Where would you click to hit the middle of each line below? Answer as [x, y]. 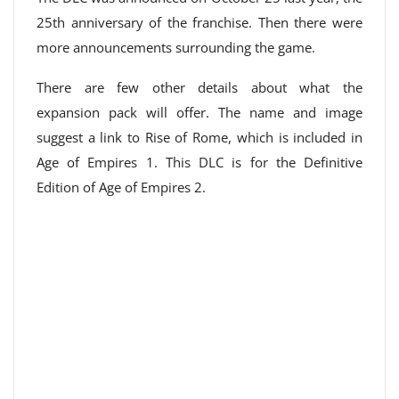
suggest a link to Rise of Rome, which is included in [199, 137]
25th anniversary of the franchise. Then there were [199, 22]
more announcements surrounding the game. [176, 47]
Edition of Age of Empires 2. [121, 187]
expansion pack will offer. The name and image [199, 112]
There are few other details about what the [199, 87]
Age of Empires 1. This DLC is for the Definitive [199, 162]
